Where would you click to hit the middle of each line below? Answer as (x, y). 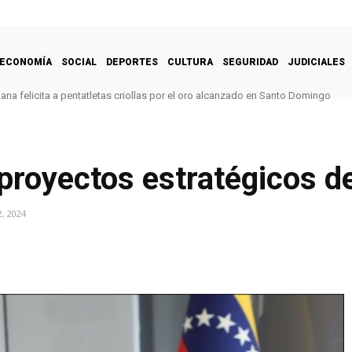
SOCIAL (79, 62)
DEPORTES (132, 62)
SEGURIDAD (250, 62)
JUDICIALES (316, 62)
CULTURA (190, 62)
